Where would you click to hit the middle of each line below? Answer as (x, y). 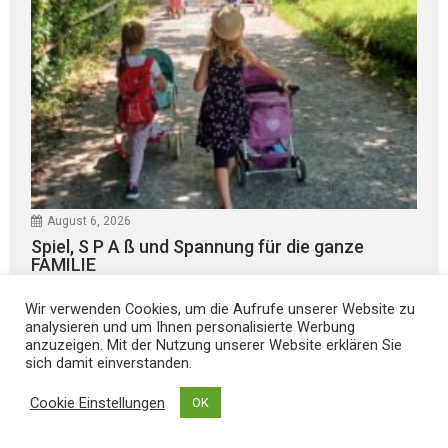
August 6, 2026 (89, 221)
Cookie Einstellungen (97, 402)
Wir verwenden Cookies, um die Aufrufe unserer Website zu (220, 309)
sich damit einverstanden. (108, 363)
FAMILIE (64, 265)
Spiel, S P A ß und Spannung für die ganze (198, 247)
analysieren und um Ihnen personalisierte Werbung (190, 327)
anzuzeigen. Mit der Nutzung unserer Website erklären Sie (213, 345)
